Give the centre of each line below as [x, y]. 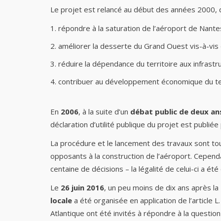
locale [62, 200]
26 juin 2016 [81, 187]
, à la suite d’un [104, 111]
